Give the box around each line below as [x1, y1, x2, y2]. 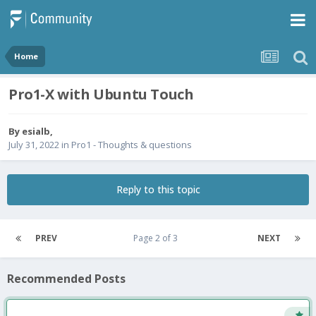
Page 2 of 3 [133, 232, 182, 245]
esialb [22, 125, 50, 138]
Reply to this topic [116, 183, 200, 197]
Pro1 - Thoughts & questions [71, 138, 192, 152]
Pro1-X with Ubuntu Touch [8, 85, 194, 104]
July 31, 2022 [8, 138, 59, 152]
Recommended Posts [7, 271, 126, 287]
